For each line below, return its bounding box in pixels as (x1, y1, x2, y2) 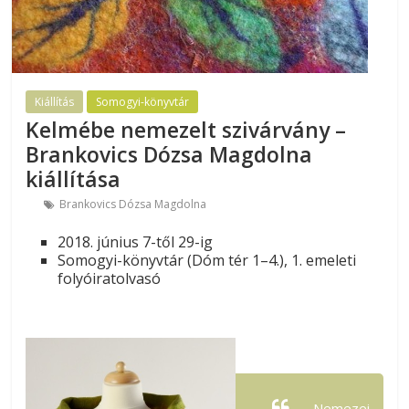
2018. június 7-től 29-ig (58, 232, 214, 252)
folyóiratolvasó (58, 268, 162, 288)
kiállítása (26, 164, 121, 194)
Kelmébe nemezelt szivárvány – (26, 115, 347, 144)
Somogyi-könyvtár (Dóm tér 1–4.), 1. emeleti (58, 250, 357, 270)
